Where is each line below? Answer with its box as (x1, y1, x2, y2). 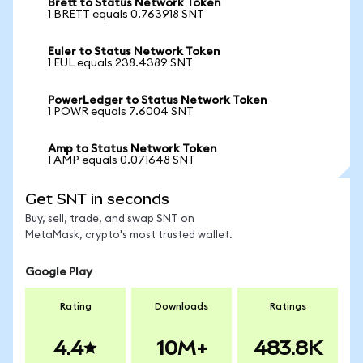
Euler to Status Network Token (48, 46, 220, 58)
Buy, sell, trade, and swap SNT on (25, 214, 194, 224)
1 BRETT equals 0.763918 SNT (48, 9, 204, 20)
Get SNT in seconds (25, 190, 169, 207)
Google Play (25, 267, 92, 278)
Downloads (155, 301, 208, 311)
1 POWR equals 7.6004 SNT (48, 106, 194, 117)
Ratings (269, 301, 306, 311)
